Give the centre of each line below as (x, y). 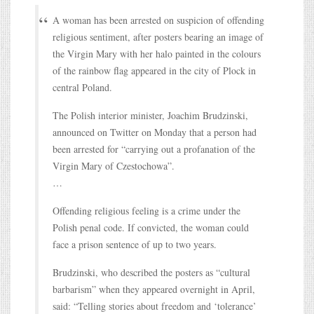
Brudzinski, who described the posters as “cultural (151, 272)
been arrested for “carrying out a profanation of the (154, 149)
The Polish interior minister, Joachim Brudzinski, (150, 115)
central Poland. (82, 87)
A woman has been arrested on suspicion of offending (158, 20)
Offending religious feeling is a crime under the (146, 210)
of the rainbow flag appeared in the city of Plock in (154, 70)
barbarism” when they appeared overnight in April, (154, 289)
